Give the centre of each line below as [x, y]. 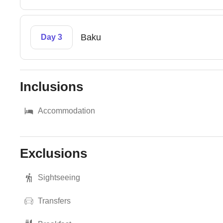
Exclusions [54, 153]
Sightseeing [59, 177]
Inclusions [52, 87]
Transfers [55, 201]
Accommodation [67, 111]
